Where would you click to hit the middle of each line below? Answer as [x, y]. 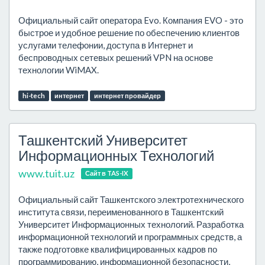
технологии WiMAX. [59, 70]
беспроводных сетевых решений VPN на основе [116, 57]
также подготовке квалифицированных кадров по [118, 249]
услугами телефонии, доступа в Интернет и [106, 45]
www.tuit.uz [46, 173]
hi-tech [33, 96]
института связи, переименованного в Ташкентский [121, 212]
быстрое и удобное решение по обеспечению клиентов [129, 33]
